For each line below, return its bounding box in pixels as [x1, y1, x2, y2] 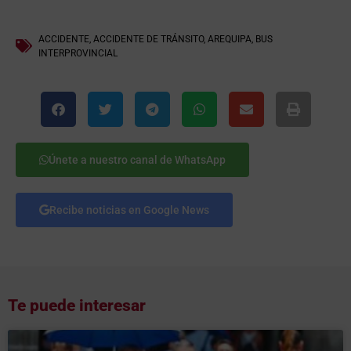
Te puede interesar [8, 295, 146, 315]
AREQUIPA [208, 33, 251, 45]
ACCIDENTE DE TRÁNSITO [93, 33, 204, 45]
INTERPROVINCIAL [38, 47, 118, 59]
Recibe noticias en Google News [49, 203, 209, 216]
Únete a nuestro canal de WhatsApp [49, 153, 226, 166]
